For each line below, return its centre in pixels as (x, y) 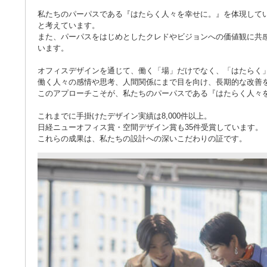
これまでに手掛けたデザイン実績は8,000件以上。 (125, 116)
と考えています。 (69, 25)
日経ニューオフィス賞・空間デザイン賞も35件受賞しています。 (150, 127)
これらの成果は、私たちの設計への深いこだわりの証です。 (142, 139)
